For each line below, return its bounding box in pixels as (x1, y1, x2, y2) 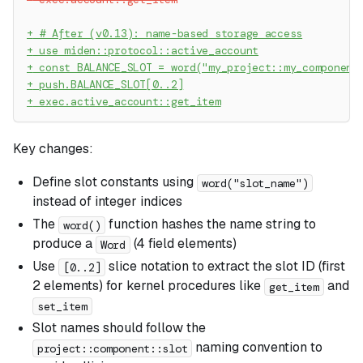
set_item (37, 298, 88, 314)
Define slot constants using (32, 173, 197, 191)
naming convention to (192, 339, 323, 357)
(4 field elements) (130, 235, 237, 253)
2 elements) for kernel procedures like (32, 277, 264, 295)
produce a (32, 235, 96, 253)
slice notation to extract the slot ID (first (105, 258, 346, 275)
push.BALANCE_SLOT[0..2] (32, 78, 184, 92)
